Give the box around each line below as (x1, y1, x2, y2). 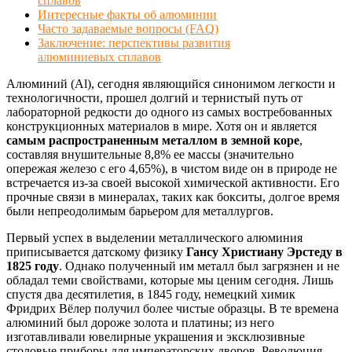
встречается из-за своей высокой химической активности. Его (6, 175, 339, 189)
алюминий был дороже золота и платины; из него (6, 315, 274, 329)
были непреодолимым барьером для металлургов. (6, 203, 273, 218)
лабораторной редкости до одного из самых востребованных (6, 104, 332, 119)
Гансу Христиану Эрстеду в (186, 244, 343, 258)
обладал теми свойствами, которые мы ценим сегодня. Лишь (6, 273, 333, 287)
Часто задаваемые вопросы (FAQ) (38, 21, 218, 35)
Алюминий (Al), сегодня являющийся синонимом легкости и (6, 76, 335, 90)
